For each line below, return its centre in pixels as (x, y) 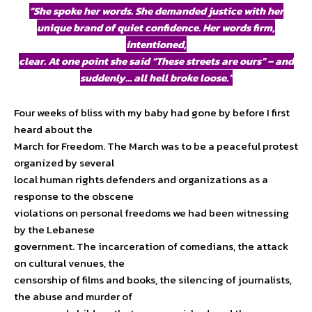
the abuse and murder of (73, 297)
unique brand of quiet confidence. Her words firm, (156, 28)
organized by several (64, 163)
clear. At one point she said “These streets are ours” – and (156, 61)
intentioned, (156, 45)
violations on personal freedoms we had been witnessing (151, 213)
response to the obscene (74, 196)
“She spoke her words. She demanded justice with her (156, 11)
